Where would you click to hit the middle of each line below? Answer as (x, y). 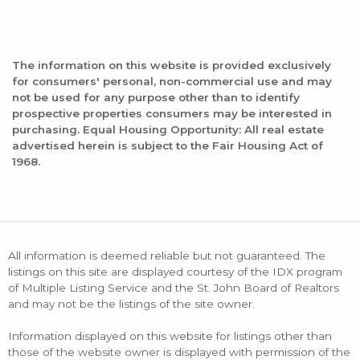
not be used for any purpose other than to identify (156, 98)
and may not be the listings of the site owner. (131, 304)
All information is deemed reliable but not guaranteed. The (167, 256)
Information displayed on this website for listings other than (170, 336)
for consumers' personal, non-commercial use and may (172, 82)
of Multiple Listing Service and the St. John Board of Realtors (174, 288)
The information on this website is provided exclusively (172, 65)
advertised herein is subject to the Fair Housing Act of (168, 146)
